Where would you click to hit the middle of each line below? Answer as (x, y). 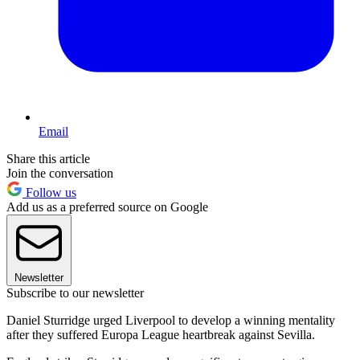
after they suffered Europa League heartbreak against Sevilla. (161, 335)
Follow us (49, 193)
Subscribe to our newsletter (75, 293)
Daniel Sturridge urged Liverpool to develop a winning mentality (171, 321)
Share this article (48, 159)
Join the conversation (60, 174)
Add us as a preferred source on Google (107, 207)
